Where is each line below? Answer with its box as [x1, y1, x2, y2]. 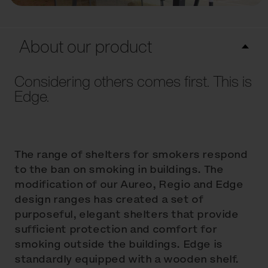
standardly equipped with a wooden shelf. [14, 251, 239, 267]
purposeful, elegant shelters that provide [14, 206, 239, 222]
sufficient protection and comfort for [14, 221, 217, 237]
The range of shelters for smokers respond [14, 147, 248, 162]
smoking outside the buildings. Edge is [14, 236, 223, 252]
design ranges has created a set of [14, 191, 203, 207]
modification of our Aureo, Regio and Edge [14, 176, 243, 192]
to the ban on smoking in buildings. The [14, 162, 224, 177]
